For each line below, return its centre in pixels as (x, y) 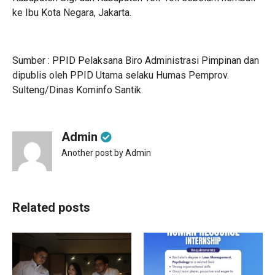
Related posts (51, 207)
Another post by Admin (106, 153)
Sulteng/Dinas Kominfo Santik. (78, 90)
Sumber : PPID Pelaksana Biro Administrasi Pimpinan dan (136, 60)
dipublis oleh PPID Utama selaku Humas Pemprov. (121, 75)
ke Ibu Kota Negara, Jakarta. (72, 13)
